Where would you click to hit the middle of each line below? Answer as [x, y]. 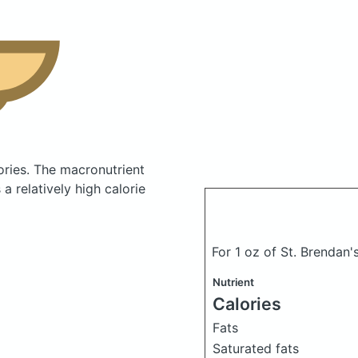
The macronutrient [89, 169]
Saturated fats [256, 348]
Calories [247, 303]
